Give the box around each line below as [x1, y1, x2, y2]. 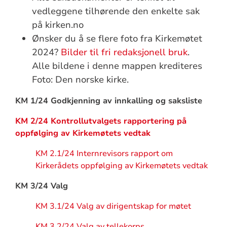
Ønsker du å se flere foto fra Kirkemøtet [32, 32, 203, 45]
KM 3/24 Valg [15, 180, 68, 192]
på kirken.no [32, 18, 84, 31]
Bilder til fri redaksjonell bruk [61, 46, 188, 58]
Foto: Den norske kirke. [32, 73, 132, 86]
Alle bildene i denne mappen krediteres [32, 59, 203, 72]
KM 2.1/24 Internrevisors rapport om [35, 147, 173, 159]
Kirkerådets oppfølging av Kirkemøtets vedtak [35, 160, 208, 171]
